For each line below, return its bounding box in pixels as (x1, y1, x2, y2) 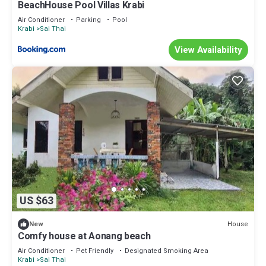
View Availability (175, 43, 242, 56)
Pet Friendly (76, 246, 113, 256)
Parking (76, 14, 101, 25)
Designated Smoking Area (125, 246, 208, 256)
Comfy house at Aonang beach (18, 229, 151, 244)
